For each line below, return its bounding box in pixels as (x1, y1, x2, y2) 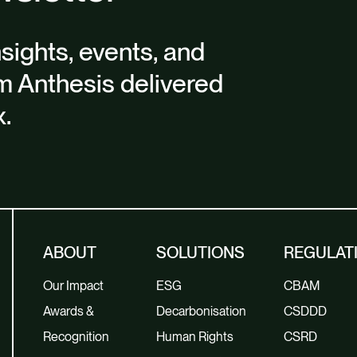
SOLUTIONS (156, 243, 245, 262)
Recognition (42, 329, 109, 344)
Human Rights (156, 329, 234, 344)
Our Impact (42, 278, 104, 293)
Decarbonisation (156, 304, 247, 319)
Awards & (42, 304, 94, 319)
